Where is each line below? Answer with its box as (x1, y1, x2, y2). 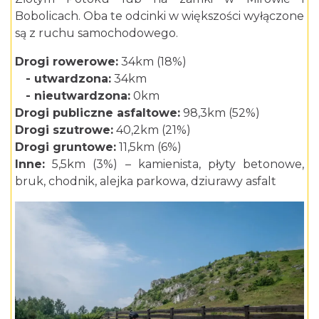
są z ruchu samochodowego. (15, 26, 178, 40)
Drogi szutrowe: (15, 122, 113, 137)
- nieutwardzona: (15, 88, 130, 103)
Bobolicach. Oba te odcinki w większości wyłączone (15, 9, 304, 23)
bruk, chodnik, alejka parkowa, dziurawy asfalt (15, 174, 276, 188)
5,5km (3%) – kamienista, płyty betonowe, (45, 157, 304, 171)
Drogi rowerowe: (15, 54, 118, 68)
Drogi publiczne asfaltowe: (15, 105, 180, 120)
